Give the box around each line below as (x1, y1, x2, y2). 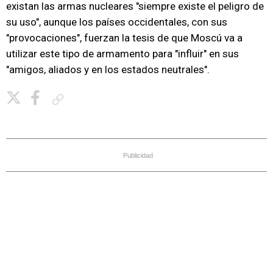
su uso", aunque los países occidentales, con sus (6, 16, 227, 28)
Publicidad (123, 152, 153, 159)
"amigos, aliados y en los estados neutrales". (6, 63, 210, 76)
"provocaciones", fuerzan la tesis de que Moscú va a (6, 32, 243, 44)
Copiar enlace (68, 94, 112, 104)
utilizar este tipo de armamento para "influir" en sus (6, 48, 239, 60)
